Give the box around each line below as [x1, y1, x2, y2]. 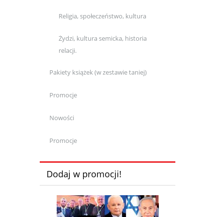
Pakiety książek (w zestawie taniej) [49, 68, 147, 77]
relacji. [59, 46, 77, 55]
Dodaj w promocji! [46, 168, 122, 180]
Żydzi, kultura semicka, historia [59, 33, 147, 43]
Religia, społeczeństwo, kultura [59, 11, 146, 20]
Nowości [49, 113, 74, 123]
